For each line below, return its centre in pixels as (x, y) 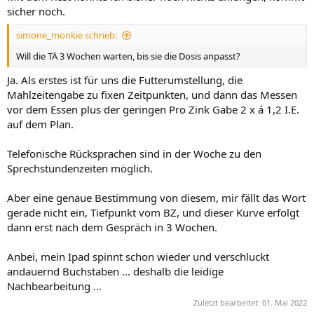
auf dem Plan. (40, 124)
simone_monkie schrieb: (67, 35)
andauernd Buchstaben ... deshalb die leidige (115, 271)
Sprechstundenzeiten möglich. (80, 168)
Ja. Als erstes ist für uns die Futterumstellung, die (125, 80)
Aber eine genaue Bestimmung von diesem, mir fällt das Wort (156, 197)
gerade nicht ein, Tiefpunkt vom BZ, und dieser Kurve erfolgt (153, 212)
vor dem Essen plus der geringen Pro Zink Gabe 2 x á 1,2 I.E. (153, 109)
